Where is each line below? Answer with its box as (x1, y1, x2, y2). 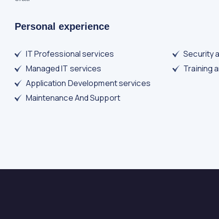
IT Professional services (25, 48, 114, 60)
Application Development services (25, 78, 151, 89)
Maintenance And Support (25, 92, 120, 104)
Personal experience (15, 21, 109, 32)
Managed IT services (25, 63, 102, 74)
